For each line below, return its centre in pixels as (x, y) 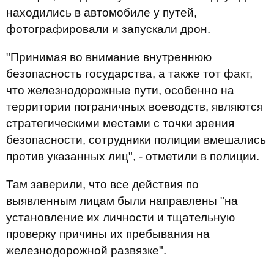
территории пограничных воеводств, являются (135, 107)
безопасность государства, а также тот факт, (129, 74)
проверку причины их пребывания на (108, 234)
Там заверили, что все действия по (102, 184)
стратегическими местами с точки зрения (120, 123)
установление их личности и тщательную (120, 217)
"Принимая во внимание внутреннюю (109, 57)
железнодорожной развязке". (86, 250)
